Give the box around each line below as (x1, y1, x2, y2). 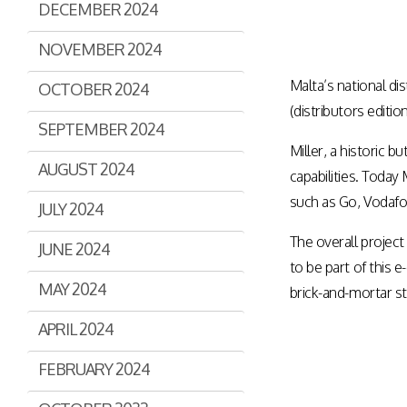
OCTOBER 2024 (38, 79, 149, 99)
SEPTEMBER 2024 (38, 119, 164, 139)
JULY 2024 (38, 199, 104, 219)
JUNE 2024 (38, 239, 110, 259)
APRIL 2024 (38, 319, 114, 339)
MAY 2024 (38, 279, 106, 299)
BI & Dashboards (84, 80, 177, 97)
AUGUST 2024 (38, 159, 134, 179)
